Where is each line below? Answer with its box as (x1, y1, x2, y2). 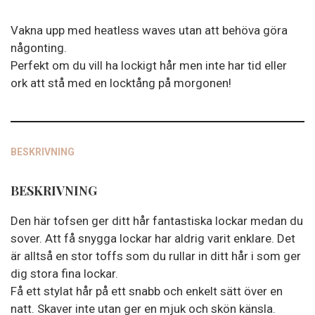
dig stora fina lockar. (11, 266, 118, 281)
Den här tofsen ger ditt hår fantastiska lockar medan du (11, 214, 303, 228)
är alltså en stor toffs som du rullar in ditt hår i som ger (11, 249, 301, 263)
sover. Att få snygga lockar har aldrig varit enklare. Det (11, 231, 295, 245)
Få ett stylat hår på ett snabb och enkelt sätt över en (11, 284, 283, 298)
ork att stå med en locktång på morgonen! (11, 76, 231, 90)
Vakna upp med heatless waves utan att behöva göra (11, 23, 288, 37)
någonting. (11, 41, 67, 55)
